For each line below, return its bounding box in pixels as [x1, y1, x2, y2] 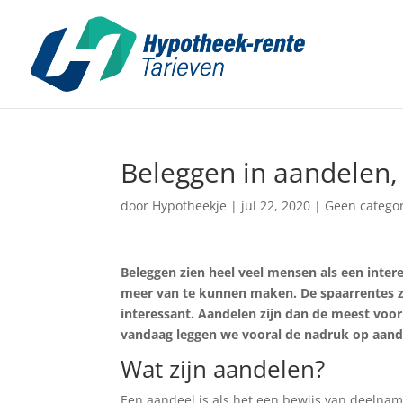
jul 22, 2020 [241, 197, 311, 214]
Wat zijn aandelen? [121, 353, 326, 385]
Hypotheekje [152, 197, 228, 214]
